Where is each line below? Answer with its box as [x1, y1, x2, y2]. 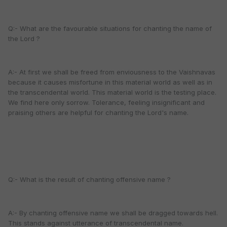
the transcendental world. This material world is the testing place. [8, 88, 216, 97]
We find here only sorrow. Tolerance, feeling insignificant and [8, 98, 205, 107]
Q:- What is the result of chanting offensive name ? [8, 175, 171, 184]
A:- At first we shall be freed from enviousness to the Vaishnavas [8, 68, 215, 77]
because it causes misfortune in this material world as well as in [8, 78, 212, 87]
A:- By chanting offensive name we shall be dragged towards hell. [8, 209, 218, 217]
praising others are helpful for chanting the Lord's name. [8, 108, 188, 117]
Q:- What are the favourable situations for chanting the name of [8, 24, 212, 33]
